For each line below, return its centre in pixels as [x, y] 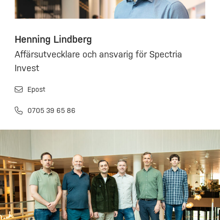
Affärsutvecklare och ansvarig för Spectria [98, 54]
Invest [27, 68]
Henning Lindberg [53, 39]
